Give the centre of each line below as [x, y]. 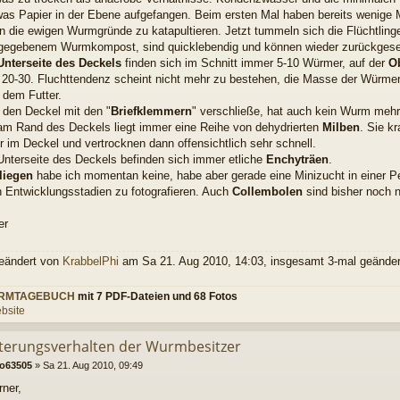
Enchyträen [297, 160]
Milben [341, 128]
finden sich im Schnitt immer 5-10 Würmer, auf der [255, 63]
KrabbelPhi [91, 262]
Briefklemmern [151, 112]
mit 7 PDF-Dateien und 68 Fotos [156, 296]
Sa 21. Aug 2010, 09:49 [92, 366]
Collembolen [269, 192]
